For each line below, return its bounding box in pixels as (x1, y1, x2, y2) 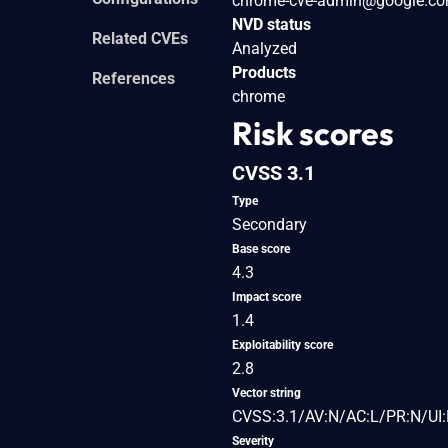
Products (232, 62, 296, 82)
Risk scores (232, 112, 394, 153)
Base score (232, 241, 290, 256)
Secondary (232, 214, 307, 234)
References (92, 68, 175, 88)
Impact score (232, 289, 301, 304)
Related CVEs (92, 28, 188, 48)
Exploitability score (232, 337, 333, 352)
